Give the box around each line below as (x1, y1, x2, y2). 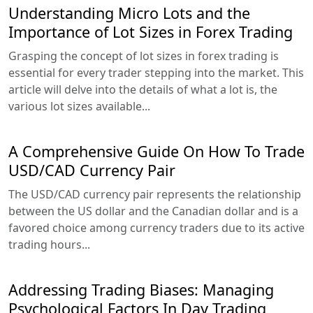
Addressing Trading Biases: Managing (8, 279, 274, 300)
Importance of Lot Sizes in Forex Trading (8, 21, 293, 42)
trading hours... (8, 236, 90, 252)
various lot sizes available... (8, 98, 150, 114)
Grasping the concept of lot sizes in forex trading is (8, 48, 279, 64)
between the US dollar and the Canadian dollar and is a (8, 203, 298, 219)
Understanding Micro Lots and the (8, 2, 250, 23)
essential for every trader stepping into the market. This (8, 64, 304, 80)
